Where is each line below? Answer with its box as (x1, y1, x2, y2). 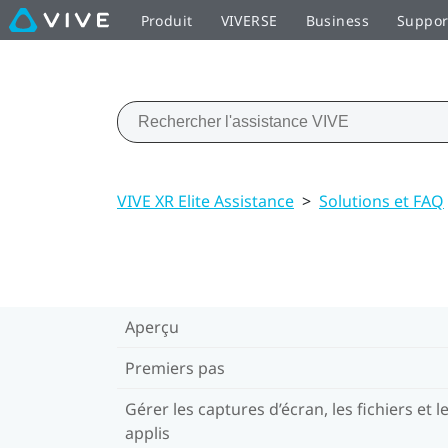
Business (305, 10, 369, 30)
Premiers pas (125, 356, 225, 379)
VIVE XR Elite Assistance (117, 189, 294, 212)
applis (125, 421, 170, 444)
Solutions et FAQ (319, 189, 444, 212)
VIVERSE (220, 10, 278, 30)
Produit (140, 10, 193, 30)
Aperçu (125, 315, 179, 338)
